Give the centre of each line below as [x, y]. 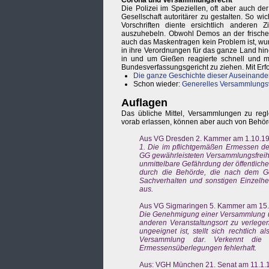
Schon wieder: [158, 84]
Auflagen [144, 103]
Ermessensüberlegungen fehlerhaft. [198, 248]
